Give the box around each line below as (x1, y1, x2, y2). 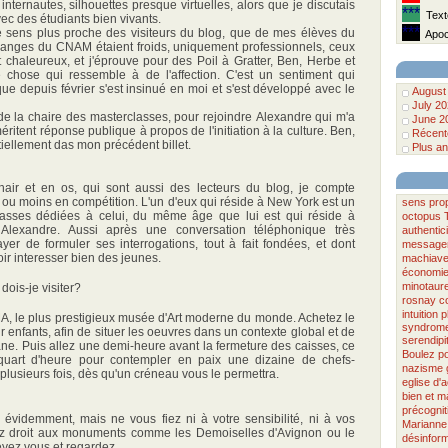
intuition (402, 308, 438, 320)
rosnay (402, 294, 436, 306)
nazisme (402, 362, 443, 374)
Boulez (402, 348, 435, 360)
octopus (402, 210, 441, 222)
